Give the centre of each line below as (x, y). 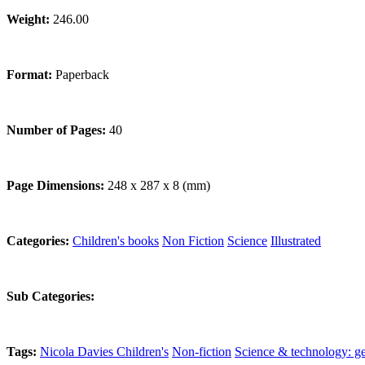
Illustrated (296, 241)
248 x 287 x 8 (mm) (159, 186)
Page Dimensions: (57, 186)
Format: (31, 75)
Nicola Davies (78, 352)
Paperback (82, 75)
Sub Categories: (51, 297)
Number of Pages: (58, 130)
